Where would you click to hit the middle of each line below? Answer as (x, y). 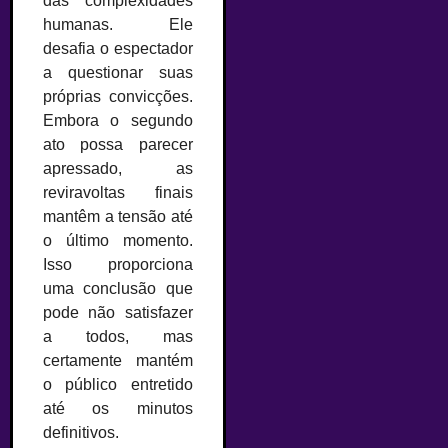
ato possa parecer (118, 144)
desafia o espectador (118, 48)
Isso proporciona (118, 264)
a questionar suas (118, 72)
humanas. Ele (118, 24)
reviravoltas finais (118, 192)
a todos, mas (118, 336)
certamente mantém (118, 360)
